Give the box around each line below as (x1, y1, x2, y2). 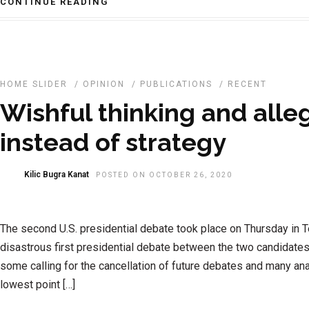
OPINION (83, 79, 125, 89)
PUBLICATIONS (140, 79, 212, 89)
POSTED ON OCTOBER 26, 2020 (96, 171, 232, 179)
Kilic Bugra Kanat (24, 170, 89, 179)
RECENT (228, 79, 267, 89)
